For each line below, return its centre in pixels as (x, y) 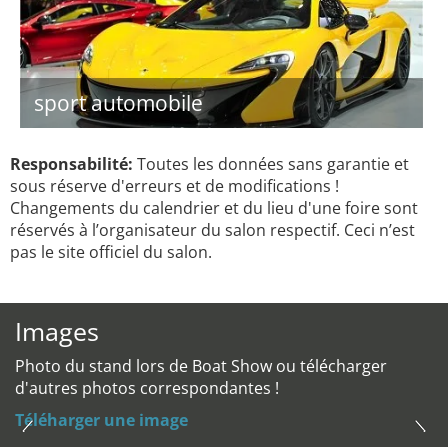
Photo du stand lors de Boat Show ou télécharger (201, 366)
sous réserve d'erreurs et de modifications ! (174, 186)
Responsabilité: (71, 164)
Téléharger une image (101, 420)
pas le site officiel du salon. (111, 252)
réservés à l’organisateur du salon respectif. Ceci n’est (212, 230)
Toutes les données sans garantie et (271, 164)
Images (57, 331)
